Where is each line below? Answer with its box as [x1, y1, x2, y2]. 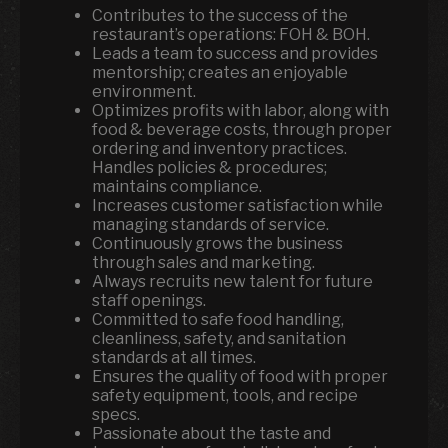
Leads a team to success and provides [92, 44, 378, 63]
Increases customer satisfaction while [92, 196, 383, 215]
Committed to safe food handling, [92, 310, 344, 329]
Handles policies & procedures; [92, 158, 327, 177]
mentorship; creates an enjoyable [92, 63, 348, 82]
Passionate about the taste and [92, 424, 331, 443]
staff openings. [92, 291, 206, 310]
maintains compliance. [92, 177, 262, 196]
